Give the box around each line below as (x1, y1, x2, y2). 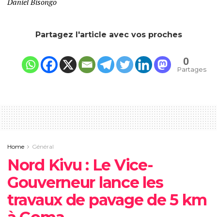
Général (32, 142, 54, 150)
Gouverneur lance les (7, 172, 163, 192)
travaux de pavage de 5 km (7, 190, 207, 209)
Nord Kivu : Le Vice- (7, 155, 153, 174)
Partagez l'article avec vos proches (35, 30, 182, 39)
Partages (177, 65, 206, 73)
